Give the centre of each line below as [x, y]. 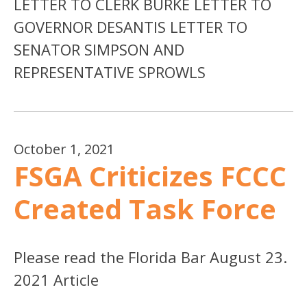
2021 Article [56, 279]
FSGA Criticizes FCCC [150, 175]
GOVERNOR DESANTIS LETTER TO [131, 26]
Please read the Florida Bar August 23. [150, 257]
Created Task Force [145, 208]
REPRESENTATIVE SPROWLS [110, 72]
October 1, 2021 [64, 149]
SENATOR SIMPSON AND [99, 49]
